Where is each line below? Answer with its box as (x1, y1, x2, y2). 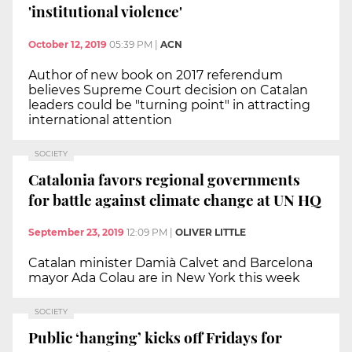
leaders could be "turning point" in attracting (28, 97, 310, 113)
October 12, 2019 (28, 38, 107, 51)
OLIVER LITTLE (175, 226, 246, 239)
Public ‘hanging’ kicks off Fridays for (28, 326, 282, 347)
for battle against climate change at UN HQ (28, 189, 321, 210)
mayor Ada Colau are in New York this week (28, 270, 300, 286)
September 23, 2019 (28, 226, 124, 239)
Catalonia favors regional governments (28, 168, 300, 189)
